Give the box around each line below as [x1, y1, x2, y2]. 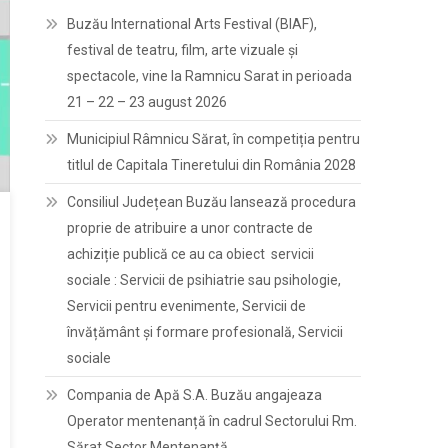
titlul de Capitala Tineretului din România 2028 [67, 157, 357, 173]
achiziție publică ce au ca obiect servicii [67, 246, 315, 262]
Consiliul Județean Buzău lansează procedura [67, 194, 357, 210]
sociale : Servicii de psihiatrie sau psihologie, [67, 272, 342, 288]
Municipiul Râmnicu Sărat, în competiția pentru [67, 131, 361, 147]
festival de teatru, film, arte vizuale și [67, 42, 299, 58]
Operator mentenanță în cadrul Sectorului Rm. [67, 413, 358, 429]
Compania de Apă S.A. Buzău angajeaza [67, 387, 323, 403]
